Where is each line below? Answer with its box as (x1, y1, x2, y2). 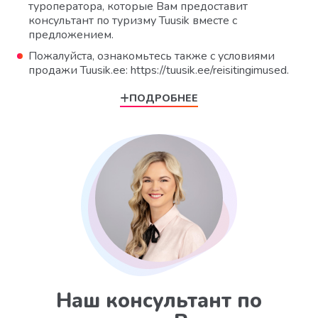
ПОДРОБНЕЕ (129, 92, 198, 105)
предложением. (28, 27, 114, 43)
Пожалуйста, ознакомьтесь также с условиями (28, 48, 275, 64)
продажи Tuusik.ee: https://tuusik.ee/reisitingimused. (28, 62, 289, 78)
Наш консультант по (56, 287, 262, 314)
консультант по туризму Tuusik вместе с (28, 13, 237, 28)
